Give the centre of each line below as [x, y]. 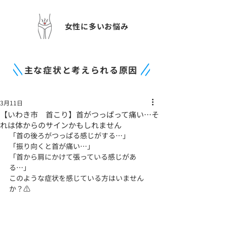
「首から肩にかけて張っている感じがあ [73, 157]
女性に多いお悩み [97, 26]
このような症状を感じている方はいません [77, 178]
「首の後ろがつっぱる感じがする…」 [69, 135]
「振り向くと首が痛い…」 [52, 146]
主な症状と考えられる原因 [81, 70]
